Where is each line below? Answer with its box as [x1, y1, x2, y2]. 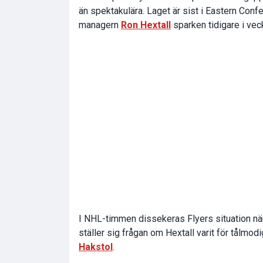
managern [79, 19, 121, 31]
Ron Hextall [121, 19, 171, 31]
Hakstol [79, 241, 113, 252]
